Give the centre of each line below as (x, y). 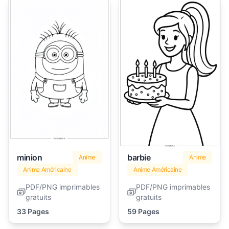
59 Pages (143, 211)
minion (30, 157)
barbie (139, 157)
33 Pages (33, 211)
